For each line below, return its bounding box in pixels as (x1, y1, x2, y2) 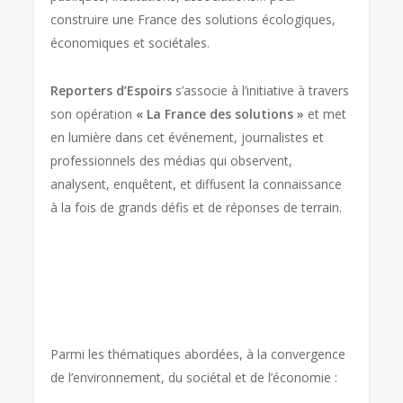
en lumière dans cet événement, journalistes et (50, 129, 325, 146)
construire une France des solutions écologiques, (50, 11, 336, 28)
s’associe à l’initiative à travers (172, 82, 350, 99)
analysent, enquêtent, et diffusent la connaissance (50, 175, 343, 193)
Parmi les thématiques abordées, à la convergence (50, 345, 346, 363)
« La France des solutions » (136, 105, 305, 122)
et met (304, 105, 347, 122)
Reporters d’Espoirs (50, 82, 173, 99)
